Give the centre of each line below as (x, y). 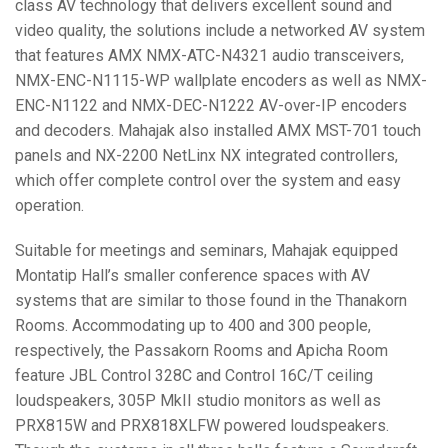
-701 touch (383, 130)
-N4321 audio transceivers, (309, 55)
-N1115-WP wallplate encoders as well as (236, 80)
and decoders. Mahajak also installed (146, 130)
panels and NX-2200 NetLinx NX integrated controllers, (206, 155)
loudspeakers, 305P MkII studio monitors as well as (198, 400)
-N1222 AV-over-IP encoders (304, 105)
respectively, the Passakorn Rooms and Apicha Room (201, 350)
